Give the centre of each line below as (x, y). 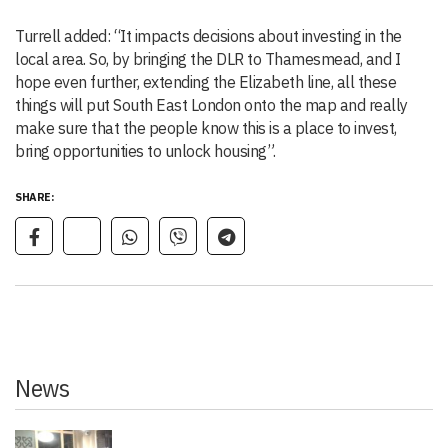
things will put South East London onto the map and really (211, 105)
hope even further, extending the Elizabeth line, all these (205, 82)
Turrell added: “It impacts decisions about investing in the (208, 36)
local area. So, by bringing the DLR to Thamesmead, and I (207, 59)
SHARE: (34, 197)
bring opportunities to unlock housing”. (145, 151)
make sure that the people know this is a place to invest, (206, 128)
